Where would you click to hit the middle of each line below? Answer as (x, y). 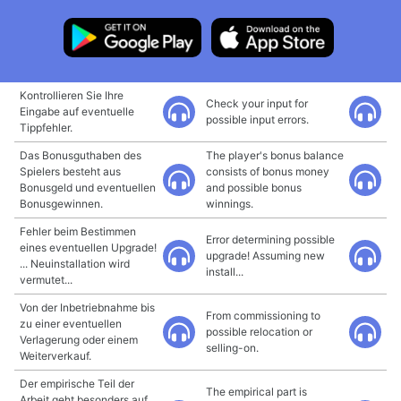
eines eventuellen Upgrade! (88, 247)
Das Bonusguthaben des (81, 155)
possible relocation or (259, 332)
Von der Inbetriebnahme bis (87, 307)
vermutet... (46, 280)
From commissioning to (263, 316)
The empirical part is (256, 392)
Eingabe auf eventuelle (77, 111)
